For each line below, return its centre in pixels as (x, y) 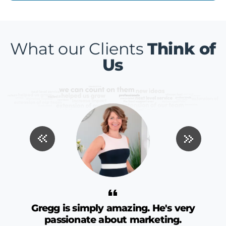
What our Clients (79, 49)
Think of (182, 49)
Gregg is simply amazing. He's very (113, 208)
